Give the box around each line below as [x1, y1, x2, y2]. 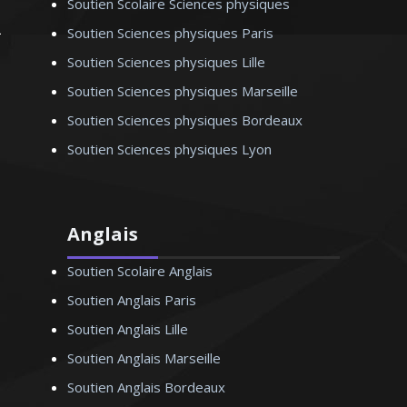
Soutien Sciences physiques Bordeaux [67, 111, 303, 129]
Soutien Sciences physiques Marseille [67, 82, 298, 100]
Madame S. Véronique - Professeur [126, 31, 341, 48]
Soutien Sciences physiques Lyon [67, 140, 272, 158]
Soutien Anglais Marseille [67, 349, 221, 367]
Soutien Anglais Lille [67, 320, 188, 338]
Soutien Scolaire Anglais [67, 262, 213, 280]
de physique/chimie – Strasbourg [133, 48, 334, 65]
